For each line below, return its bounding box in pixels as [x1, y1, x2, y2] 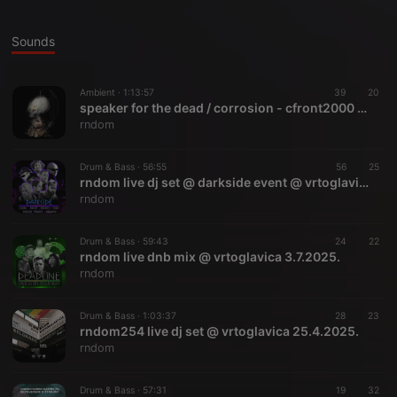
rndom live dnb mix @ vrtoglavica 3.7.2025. [80, 249, 340, 264]
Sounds [12, 34, 55, 49]
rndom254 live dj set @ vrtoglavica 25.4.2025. [80, 323, 359, 339]
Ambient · [80, 87, 123, 98]
